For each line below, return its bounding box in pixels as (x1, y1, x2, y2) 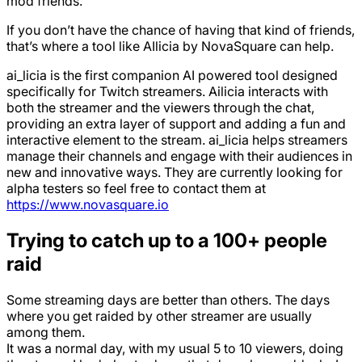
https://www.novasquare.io (6, 196, 169, 213)
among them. (6, 323, 85, 340)
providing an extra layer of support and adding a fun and (6, 116, 346, 133)
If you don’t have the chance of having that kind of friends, (6, 22, 355, 39)
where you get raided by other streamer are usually (6, 307, 312, 324)
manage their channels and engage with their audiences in (6, 148, 352, 165)
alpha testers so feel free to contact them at (6, 180, 266, 197)
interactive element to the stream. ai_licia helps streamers (6, 132, 347, 149)
